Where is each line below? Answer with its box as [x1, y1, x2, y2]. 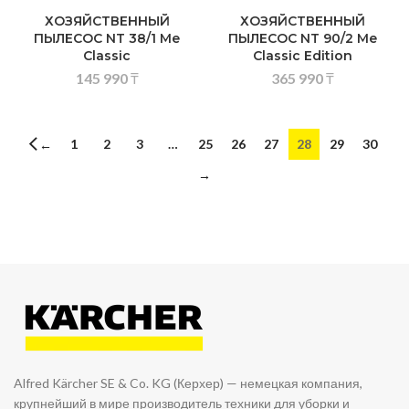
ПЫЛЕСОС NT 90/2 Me [227, 30, 377, 47]
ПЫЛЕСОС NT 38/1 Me [34, 30, 180, 47]
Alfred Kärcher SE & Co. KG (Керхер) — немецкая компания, [14, 375, 363, 392]
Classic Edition [252, 47, 352, 65]
